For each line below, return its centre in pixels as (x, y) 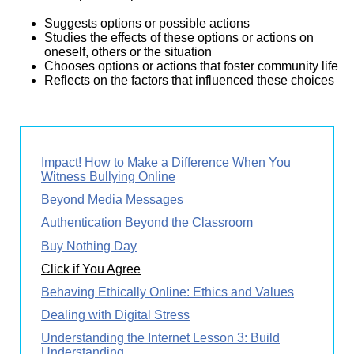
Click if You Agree (91, 269)
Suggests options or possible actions (147, 23)
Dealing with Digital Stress (115, 315)
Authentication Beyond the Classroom (147, 223)
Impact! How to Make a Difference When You (166, 163)
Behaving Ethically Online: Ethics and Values (168, 292)
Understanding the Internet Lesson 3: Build (160, 338)
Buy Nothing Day (89, 246)
